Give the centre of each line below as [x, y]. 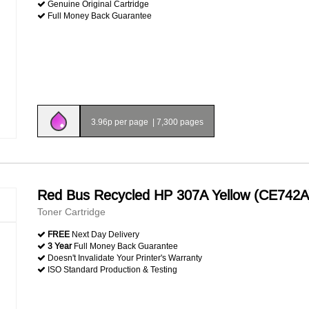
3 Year [60, 246]
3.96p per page [121, 122]
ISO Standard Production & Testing [111, 269]
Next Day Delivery [104, 234]
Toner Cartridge [71, 212]
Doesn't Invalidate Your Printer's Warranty [124, 258]
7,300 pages [180, 122]
